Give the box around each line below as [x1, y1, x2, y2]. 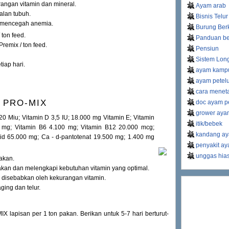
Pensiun [196, 45, 219, 52]
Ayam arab [196, 2, 226, 9]
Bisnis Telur [196, 13, 228, 20]
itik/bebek [196, 120, 222, 127]
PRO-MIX [3, 98, 47, 108]
